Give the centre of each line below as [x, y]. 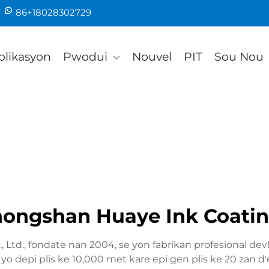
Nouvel [152, 57]
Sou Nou [239, 57]
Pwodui [85, 57]
